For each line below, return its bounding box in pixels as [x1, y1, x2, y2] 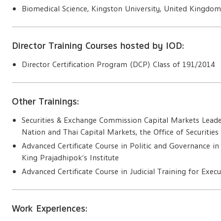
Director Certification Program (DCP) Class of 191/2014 [22, 59, 216, 71]
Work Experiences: [12, 201, 88, 216]
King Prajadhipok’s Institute [22, 152, 119, 164]
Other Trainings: [12, 94, 79, 109]
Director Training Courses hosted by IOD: [12, 38, 184, 53]
